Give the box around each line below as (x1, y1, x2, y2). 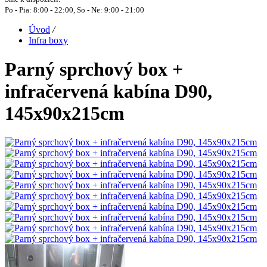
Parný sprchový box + (5, 58, 183, 80)
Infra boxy (29, 35, 68, 45)
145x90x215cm (5, 103, 125, 125)
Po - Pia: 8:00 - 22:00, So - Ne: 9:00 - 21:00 (5, 5, 146, 14)
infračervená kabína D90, (5, 80, 212, 103)
